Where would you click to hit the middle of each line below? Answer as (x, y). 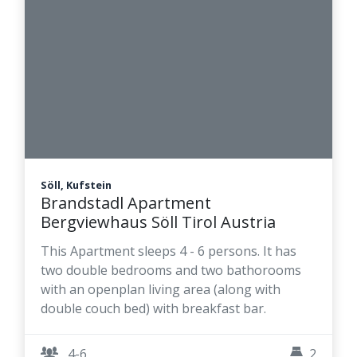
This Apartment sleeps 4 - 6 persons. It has (169, 251)
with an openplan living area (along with (161, 289)
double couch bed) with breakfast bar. (153, 308)
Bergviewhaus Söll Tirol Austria (158, 222)
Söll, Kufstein (76, 184)
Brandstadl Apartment (126, 202)
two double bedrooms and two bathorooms (171, 270)
